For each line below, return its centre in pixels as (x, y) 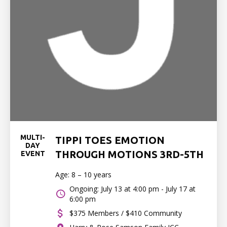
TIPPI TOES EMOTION (110, 140)
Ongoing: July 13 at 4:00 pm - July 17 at (133, 189)
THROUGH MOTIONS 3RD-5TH (129, 154)
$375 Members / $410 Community (126, 213)
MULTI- (33, 137)
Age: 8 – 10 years (83, 175)
